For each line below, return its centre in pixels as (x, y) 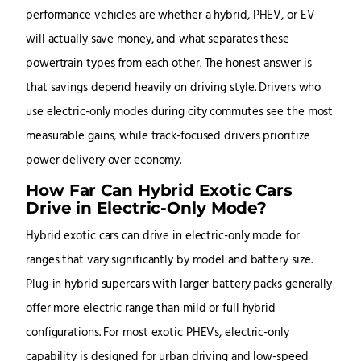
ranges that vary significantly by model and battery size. (170, 261)
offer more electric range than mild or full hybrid (151, 309)
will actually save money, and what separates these (158, 40)
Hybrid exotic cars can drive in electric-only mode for (163, 237)
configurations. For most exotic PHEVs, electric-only (158, 334)
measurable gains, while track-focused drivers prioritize (168, 137)
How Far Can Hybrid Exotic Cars (159, 190)
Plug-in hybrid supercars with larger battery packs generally (179, 285)
